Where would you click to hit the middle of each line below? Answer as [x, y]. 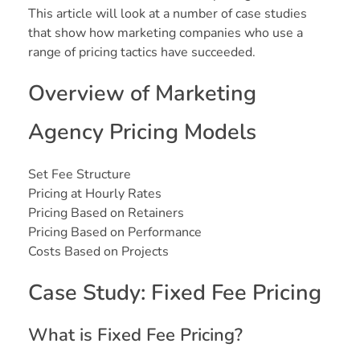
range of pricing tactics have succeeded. [142, 53]
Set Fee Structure [80, 175]
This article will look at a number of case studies [168, 14]
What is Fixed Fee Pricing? [135, 335]
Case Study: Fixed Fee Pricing [175, 293]
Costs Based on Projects [98, 252]
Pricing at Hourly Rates [95, 194]
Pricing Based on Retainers [106, 213]
